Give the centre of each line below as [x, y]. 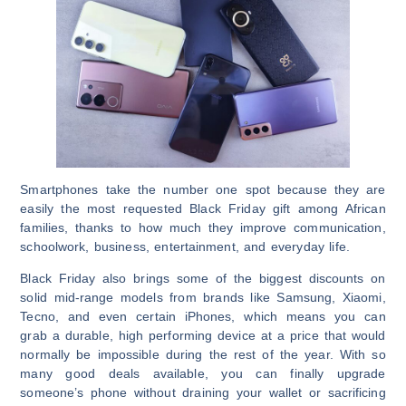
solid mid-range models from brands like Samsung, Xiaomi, [203, 298]
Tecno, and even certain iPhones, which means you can [203, 317]
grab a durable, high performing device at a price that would [203, 336]
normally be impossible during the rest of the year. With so [203, 355]
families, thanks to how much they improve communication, [203, 227]
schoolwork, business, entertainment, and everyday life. [185, 246]
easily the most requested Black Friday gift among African [203, 208]
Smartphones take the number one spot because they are [203, 189]
